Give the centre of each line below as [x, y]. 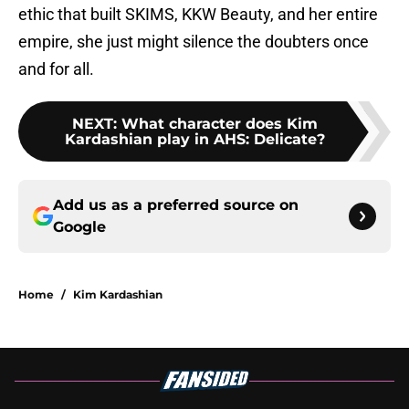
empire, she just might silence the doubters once [194, 42]
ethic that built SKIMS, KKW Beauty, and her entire [198, 15]
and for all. [56, 69]
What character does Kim [219, 124]
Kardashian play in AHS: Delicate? [194, 140]
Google [79, 227]
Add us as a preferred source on [176, 205]
